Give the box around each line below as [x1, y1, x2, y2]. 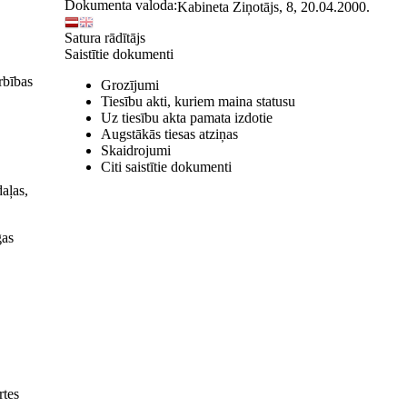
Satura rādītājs [65, 30, 145, 45]
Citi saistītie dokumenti [101, 159, 232, 174]
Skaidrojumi [101, 143, 171, 158]
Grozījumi [101, 77, 159, 93]
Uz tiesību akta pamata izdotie [101, 110, 273, 125]
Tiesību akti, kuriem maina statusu [101, 94, 295, 109]
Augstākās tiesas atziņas [101, 126, 238, 142]
